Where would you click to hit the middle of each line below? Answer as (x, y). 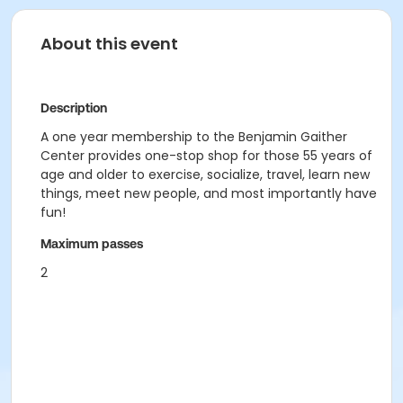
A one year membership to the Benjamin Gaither (194, 137)
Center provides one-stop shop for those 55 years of (206, 156)
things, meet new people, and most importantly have (209, 193)
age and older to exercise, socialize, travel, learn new (205, 175)
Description (74, 108)
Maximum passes (92, 244)
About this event (109, 44)
